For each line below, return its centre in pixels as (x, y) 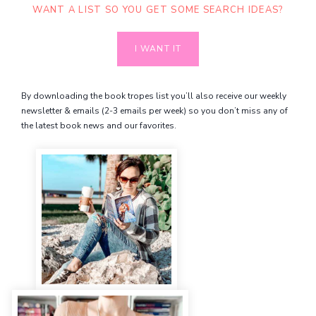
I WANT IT (158, 49)
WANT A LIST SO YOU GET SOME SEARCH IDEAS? (158, 10)
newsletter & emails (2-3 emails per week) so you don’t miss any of (154, 111)
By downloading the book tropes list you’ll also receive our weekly (153, 96)
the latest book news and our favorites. (98, 126)
